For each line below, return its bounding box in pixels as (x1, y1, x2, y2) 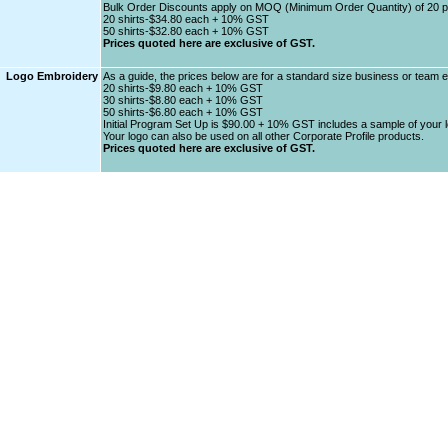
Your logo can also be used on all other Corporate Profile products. (102, 130, 424, 142)
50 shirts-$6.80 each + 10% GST (102, 106, 263, 118)
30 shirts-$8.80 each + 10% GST (102, 94, 263, 106)
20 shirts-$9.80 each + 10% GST (102, 82, 263, 94)
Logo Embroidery (2, 70, 98, 82)
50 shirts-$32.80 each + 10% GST (102, 25, 269, 37)
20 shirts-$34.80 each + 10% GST (102, 13, 269, 25)
